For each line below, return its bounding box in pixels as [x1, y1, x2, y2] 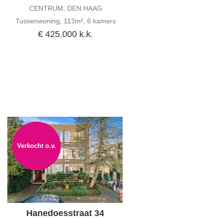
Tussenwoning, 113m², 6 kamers [15, 17, 116, 25]
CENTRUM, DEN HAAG [29, 4, 102, 12]
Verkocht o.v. [17, 142, 56, 149]
